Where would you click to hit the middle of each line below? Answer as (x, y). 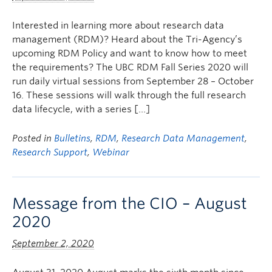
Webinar (111, 152)
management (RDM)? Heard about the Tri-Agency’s (127, 39)
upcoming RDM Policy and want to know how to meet (130, 53)
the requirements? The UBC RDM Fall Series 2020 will (130, 67)
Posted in (33, 138)
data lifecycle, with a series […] (81, 109)
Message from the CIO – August (130, 203)
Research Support (50, 152)
